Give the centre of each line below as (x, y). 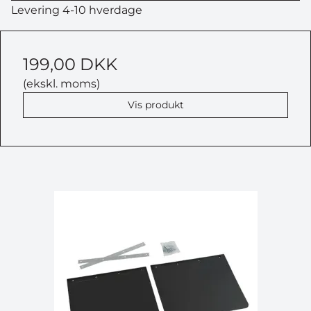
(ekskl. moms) (61, 83)
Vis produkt (155, 104)
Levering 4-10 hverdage (77, 10)
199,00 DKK (70, 64)
